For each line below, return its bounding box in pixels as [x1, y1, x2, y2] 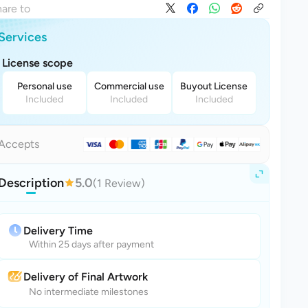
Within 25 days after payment [29, 239, 154, 250]
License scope [2, 56, 73, 69]
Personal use [16, 80, 72, 92]
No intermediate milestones [29, 286, 148, 298]
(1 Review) [93, 176, 145, 190]
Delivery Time [23, 223, 93, 237]
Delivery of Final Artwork [23, 269, 148, 283]
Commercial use [93, 80, 164, 92]
